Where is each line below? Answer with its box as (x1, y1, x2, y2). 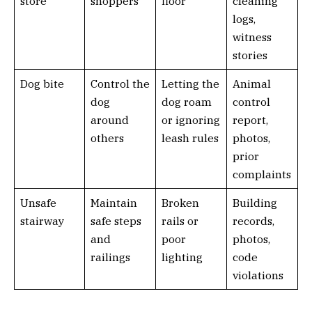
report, (232, 112, 268, 127)
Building (232, 195, 277, 210)
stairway (19, 213, 64, 228)
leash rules (161, 130, 219, 145)
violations (232, 267, 283, 282)
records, (232, 213, 274, 228)
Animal (232, 76, 271, 91)
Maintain (90, 195, 137, 210)
